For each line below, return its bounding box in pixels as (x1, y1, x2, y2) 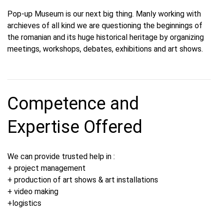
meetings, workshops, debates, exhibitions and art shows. (7, 44, 203, 54)
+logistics (7, 199, 41, 208)
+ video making (7, 187, 58, 196)
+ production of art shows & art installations (7, 175, 158, 184)
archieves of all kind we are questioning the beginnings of (7, 21, 202, 30)
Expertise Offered (7, 117, 143, 137)
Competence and (7, 93, 139, 114)
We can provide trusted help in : (7, 152, 115, 161)
